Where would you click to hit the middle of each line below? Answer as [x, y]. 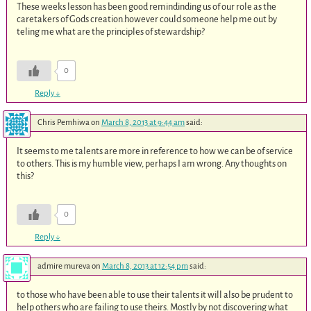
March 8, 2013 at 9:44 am [143, 122]
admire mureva [64, 267]
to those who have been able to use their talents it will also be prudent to [155, 295]
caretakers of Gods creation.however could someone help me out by [147, 19]
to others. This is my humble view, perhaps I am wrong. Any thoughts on [152, 163]
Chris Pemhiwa [63, 122]
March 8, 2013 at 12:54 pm [145, 267]
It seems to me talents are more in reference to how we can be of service [155, 151]
